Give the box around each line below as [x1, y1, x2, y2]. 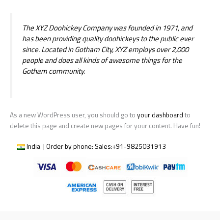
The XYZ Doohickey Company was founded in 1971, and [22, 22, 192, 33]
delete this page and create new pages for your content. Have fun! [10, 120, 200, 131]
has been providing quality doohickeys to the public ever [22, 32, 193, 44]
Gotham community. [22, 65, 85, 77]
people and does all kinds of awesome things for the [22, 54, 182, 66]
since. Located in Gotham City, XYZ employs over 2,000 [22, 43, 189, 55]
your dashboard [137, 110, 183, 120]
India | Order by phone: [27, 141, 95, 151]
